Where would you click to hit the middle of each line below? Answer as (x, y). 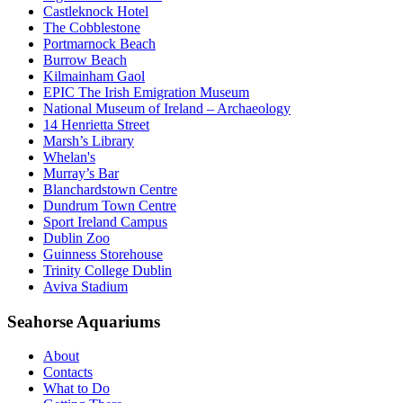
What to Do (76, 389)
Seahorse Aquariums (84, 321)
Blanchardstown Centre (110, 189)
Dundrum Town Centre (110, 205)
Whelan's (69, 157)
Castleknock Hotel (96, 11)
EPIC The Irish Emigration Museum (146, 92)
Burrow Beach (85, 59)
